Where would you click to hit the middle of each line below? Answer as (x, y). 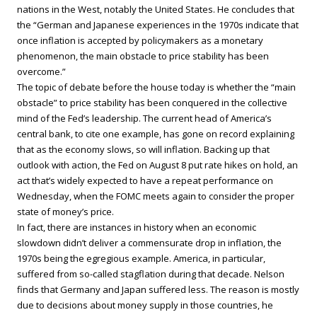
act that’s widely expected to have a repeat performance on (145, 180)
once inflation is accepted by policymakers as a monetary (140, 40)
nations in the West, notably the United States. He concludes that (156, 9)
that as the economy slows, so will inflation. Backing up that (143, 149)
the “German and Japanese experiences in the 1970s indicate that (158, 25)
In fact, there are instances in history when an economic (137, 227)
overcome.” (41, 71)
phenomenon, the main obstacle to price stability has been (143, 56)
